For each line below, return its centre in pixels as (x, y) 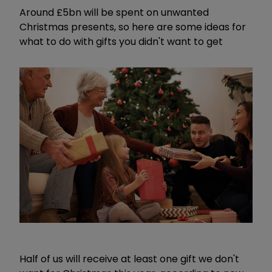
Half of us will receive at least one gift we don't (129, 259)
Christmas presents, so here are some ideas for (133, 27)
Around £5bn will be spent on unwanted (114, 12)
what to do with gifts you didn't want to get (121, 41)
